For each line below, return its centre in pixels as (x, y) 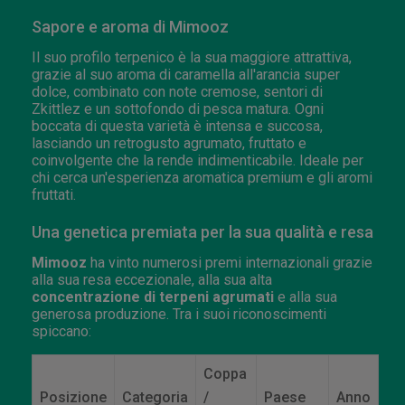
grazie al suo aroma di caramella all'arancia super (186, 74)
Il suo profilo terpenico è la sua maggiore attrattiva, (192, 57)
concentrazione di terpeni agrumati (153, 297)
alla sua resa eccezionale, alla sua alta (152, 279)
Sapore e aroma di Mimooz (130, 26)
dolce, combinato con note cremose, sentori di (177, 91)
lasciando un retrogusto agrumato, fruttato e (169, 143)
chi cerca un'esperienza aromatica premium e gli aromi (202, 177)
